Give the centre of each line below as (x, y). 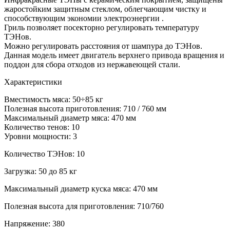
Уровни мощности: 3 (41, 136)
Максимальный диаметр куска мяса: (68, 188)
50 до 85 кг (58, 171)
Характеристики (33, 82)
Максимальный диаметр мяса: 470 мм (70, 118)
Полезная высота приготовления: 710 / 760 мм (85, 108)
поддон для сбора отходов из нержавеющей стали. (92, 64)
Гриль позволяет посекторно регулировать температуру (102, 27)
